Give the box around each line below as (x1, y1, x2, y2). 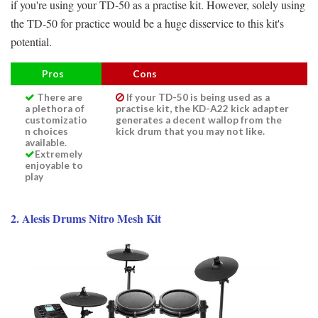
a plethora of (25, 102, 84, 114)
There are (37, 91, 82, 103)
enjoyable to (25, 159, 83, 171)
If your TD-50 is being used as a (126, 91, 270, 103)
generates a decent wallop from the (116, 114, 282, 126)
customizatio (25, 114, 87, 126)
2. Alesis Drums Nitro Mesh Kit (11, 209, 161, 226)
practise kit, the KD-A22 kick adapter (116, 102, 289, 114)
